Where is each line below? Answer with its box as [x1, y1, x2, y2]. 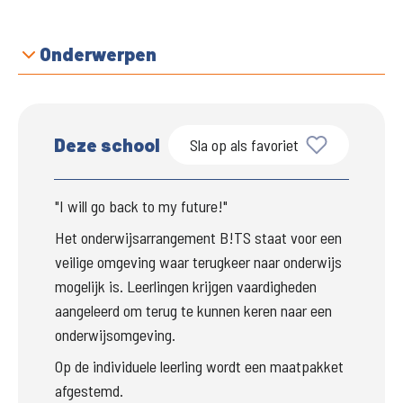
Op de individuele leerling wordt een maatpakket [55, 356, 344, 376]
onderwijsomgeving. [55, 325, 175, 345]
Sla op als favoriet [190, 135, 299, 155]
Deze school [54, 133, 160, 156]
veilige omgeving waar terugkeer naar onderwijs [55, 252, 342, 272]
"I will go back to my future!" [55, 196, 228, 216]
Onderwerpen [40, 43, 157, 65]
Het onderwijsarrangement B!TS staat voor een [55, 228, 342, 247]
